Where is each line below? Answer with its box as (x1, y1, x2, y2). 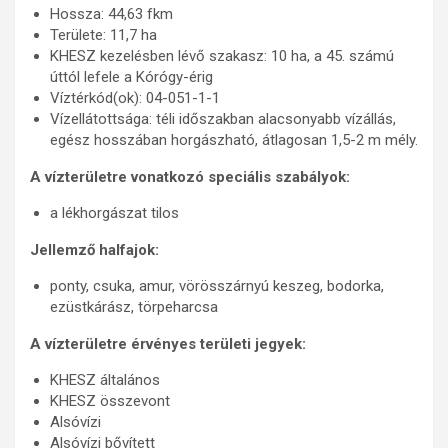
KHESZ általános (50, 371, 160, 389)
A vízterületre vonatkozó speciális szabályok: (30, 168, 350, 186)
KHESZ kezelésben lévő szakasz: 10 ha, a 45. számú (50, 47, 394, 65)
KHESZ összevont (50, 392, 170, 410)
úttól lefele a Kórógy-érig (50, 68, 213, 86)
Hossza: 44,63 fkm (50, 5, 173, 23)
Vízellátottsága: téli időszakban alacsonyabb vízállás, (50, 110, 396, 128)
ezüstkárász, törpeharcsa (50, 298, 218, 316)
